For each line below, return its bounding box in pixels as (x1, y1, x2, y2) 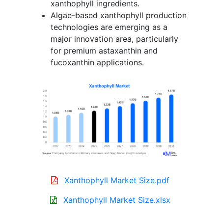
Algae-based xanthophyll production (51, 10, 187, 20)
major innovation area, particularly (51, 33, 178, 44)
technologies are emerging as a (51, 22, 167, 32)
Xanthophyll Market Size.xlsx (63, 195, 170, 205)
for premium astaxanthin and (51, 45, 158, 55)
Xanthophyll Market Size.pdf (64, 175, 169, 186)
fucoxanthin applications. (51, 57, 144, 67)
